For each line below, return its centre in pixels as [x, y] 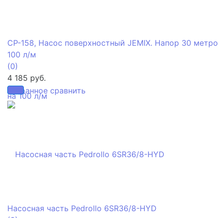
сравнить [68, 90]
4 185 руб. [27, 78]
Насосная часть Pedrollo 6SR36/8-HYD [82, 208]
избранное [27, 90]
